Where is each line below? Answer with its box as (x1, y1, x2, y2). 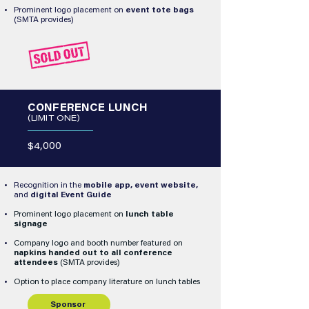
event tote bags (126, 6, 194, 14)
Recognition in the (14, 181, 83, 190)
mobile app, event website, (83, 181, 198, 190)
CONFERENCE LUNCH (28, 104, 148, 114)
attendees (14, 259, 58, 267)
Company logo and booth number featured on (14, 239, 183, 248)
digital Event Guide (30, 191, 112, 199)
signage (14, 220, 48, 228)
